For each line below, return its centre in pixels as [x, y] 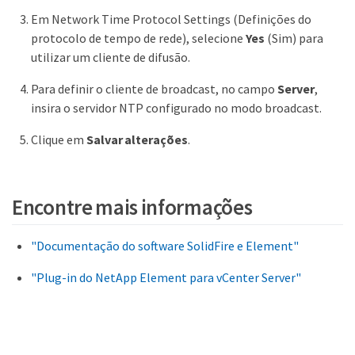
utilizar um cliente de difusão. [111, 57]
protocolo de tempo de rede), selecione [138, 38]
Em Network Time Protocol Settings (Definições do [171, 19]
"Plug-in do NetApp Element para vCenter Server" [166, 277]
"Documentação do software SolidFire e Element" [165, 245]
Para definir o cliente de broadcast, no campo [154, 88]
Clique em [59, 139]
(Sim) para [294, 38]
